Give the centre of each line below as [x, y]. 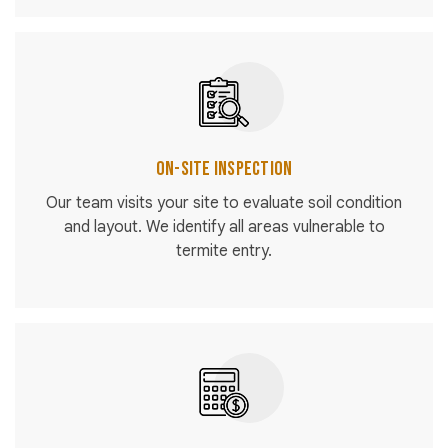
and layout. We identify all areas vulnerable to [224, 227]
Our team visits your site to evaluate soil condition [224, 203]
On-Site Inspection [224, 169]
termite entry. [224, 251]
